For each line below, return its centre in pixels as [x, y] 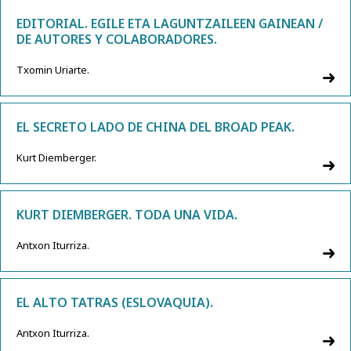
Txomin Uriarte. [53, 70]
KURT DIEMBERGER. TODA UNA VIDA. [127, 215]
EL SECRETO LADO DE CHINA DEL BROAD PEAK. [156, 127]
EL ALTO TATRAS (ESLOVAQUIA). [115, 303]
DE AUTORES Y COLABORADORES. [117, 40]
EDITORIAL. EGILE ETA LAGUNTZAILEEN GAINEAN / [170, 24]
